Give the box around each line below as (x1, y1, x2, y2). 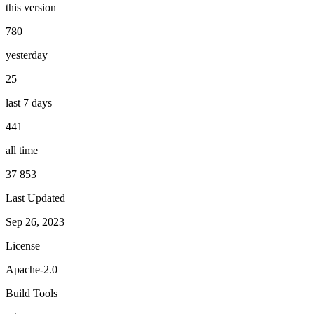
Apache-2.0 (6, 263, 57, 275)
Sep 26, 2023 (6, 215, 64, 228)
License (6, 239, 40, 252)
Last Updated (6, 191, 65, 204)
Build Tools (6, 287, 57, 299)
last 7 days (6, 96, 52, 109)
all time (6, 144, 38, 156)
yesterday (6, 48, 48, 61)
